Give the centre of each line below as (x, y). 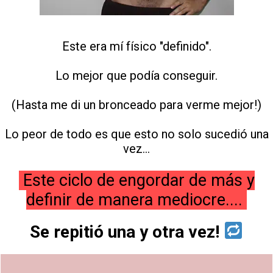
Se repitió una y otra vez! (127, 232)
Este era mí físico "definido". (136, 46)
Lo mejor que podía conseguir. (136, 75)
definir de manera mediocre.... (136, 200)
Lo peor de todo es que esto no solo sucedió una (136, 134)
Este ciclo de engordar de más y (136, 180)
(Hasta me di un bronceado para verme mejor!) (136, 105)
